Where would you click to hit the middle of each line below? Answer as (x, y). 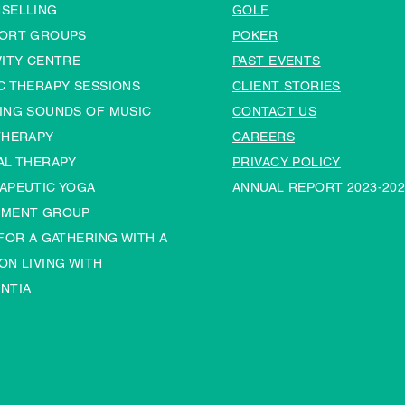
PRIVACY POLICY (287, 162)
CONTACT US (275, 111)
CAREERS (264, 137)
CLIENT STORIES (287, 86)
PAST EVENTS (277, 61)
